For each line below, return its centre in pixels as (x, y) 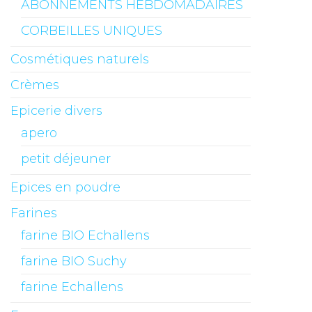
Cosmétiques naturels (80, 60)
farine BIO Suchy (74, 262)
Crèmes (35, 85)
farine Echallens (72, 287)
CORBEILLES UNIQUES (92, 31)
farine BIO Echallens (85, 236)
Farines (34, 213)
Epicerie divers (56, 111)
